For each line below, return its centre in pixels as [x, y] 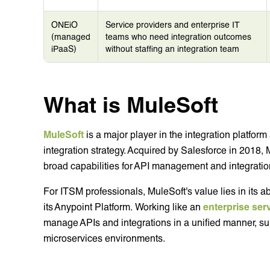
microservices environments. [105, 237]
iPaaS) [64, 48]
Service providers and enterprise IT [173, 24]
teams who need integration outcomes [178, 36]
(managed [71, 36]
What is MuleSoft [131, 104]
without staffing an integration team [172, 48]
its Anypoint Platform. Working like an [123, 206]
